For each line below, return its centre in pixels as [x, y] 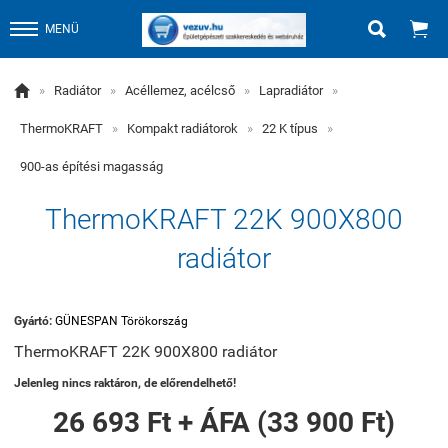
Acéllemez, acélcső [180, 90]
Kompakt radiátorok [182, 128]
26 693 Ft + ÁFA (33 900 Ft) [224, 422]
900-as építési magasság [91, 166]
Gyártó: [34, 321]
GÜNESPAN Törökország [121, 321]
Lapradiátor [291, 90]
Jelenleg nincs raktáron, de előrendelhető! [125, 383]
